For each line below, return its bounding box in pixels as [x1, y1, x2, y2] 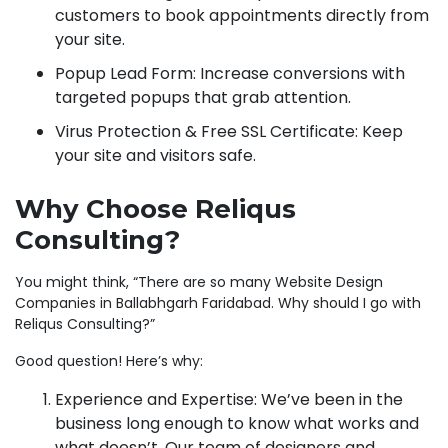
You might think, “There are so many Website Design [15, 271, 383, 292]
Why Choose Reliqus [15, 193, 296, 226]
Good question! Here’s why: [15, 350, 203, 371]
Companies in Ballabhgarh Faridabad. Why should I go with [15, 292, 421, 313]
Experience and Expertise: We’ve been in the [55, 387, 403, 411]
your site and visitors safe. [55, 144, 256, 168]
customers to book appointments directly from [55, 4, 429, 28]
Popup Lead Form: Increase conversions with [55, 62, 405, 86]
